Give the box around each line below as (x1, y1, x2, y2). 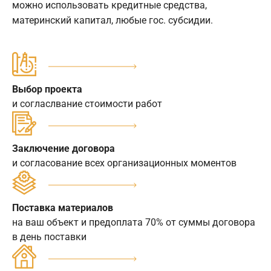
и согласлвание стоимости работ (12, 97, 162, 109)
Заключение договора (12, 142, 115, 154)
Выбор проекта (12, 83, 82, 95)
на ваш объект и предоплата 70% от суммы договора (12, 216, 255, 228)
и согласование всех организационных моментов (12, 157, 237, 169)
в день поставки (12, 230, 87, 243)
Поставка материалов (12, 201, 113, 214)
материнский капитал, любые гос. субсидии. (12, 14, 213, 26)
